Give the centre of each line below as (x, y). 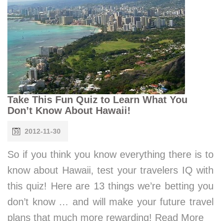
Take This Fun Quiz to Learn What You (97, 99)
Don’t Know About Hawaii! (69, 110)
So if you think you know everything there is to (110, 154)
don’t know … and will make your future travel (110, 202)
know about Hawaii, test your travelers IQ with (110, 170)
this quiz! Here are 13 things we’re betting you (110, 186)
